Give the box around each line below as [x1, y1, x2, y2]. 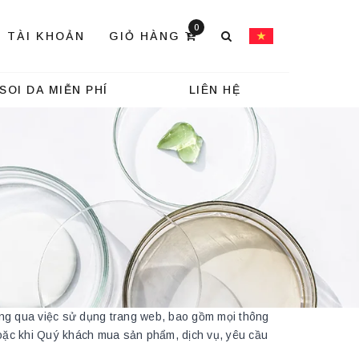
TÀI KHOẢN [7, 29, 85, 42]
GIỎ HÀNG [109, 29, 185, 42]
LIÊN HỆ [188, 83, 241, 96]
